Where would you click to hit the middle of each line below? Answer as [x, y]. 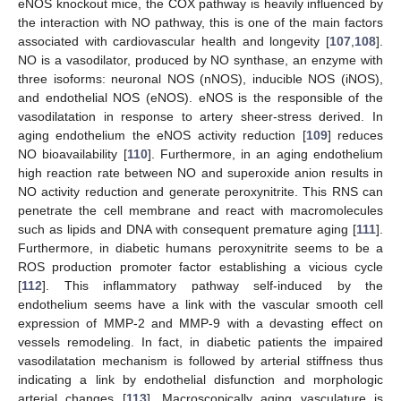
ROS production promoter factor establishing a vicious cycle [200, 266]
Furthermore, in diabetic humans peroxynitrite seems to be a [200, 247]
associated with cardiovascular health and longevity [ [174, 41]
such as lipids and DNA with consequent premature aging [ [187, 229]
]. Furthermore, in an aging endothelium [265, 154]
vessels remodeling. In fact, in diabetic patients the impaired [200, 341]
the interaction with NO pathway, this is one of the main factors [200, 22]
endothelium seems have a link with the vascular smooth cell [200, 304]
